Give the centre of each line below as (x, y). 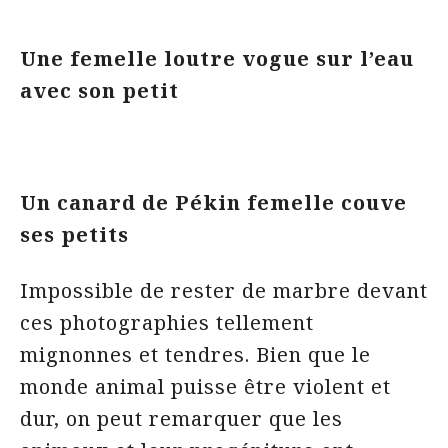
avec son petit (102, 90)
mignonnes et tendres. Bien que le (195, 354)
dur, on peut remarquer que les (181, 418)
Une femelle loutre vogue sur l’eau (217, 58)
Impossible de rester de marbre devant (224, 290)
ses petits (77, 234)
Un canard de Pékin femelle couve (213, 202)
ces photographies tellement (167, 322)
